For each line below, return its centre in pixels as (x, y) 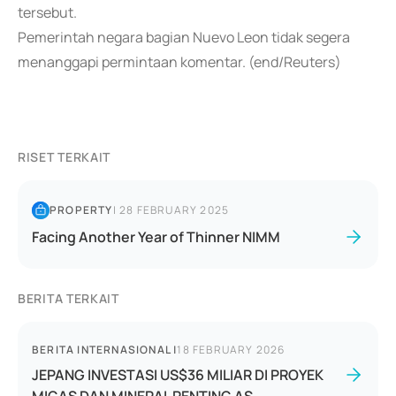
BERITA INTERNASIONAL (101, 350)
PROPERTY (81, 210)
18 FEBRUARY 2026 (231, 350)
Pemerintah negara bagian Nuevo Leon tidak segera (184, 37)
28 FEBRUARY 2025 (175, 210)
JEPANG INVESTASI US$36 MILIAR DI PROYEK (178, 375)
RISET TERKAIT (65, 157)
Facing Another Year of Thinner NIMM (156, 237)
